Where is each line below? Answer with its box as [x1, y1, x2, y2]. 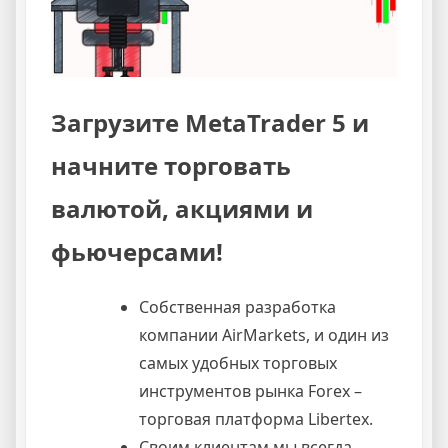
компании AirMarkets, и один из [139, 323, 389, 346]
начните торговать [51, 149, 291, 182]
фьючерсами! [51, 235, 223, 268]
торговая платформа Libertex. [139, 407, 373, 430]
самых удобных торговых [139, 351, 337, 374]
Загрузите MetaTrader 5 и [51, 106, 369, 139]
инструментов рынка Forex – [139, 379, 362, 402]
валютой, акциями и [51, 192, 313, 225]
